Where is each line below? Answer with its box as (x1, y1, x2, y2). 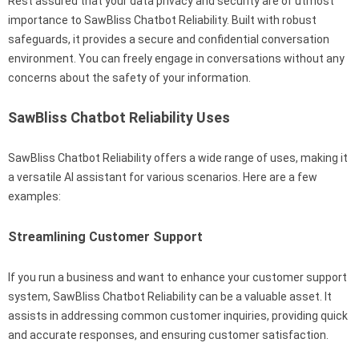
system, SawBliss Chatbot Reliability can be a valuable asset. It (8, 289, 332, 303)
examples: (8, 189, 61, 203)
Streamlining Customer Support (8, 228, 203, 244)
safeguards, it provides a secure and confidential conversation (8, 32, 329, 46)
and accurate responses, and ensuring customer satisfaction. (8, 328, 329, 341)
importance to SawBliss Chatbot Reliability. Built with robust (8, 13, 317, 26)
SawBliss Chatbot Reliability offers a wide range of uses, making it (8, 151, 348, 164)
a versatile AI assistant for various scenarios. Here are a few (8, 170, 317, 184)
